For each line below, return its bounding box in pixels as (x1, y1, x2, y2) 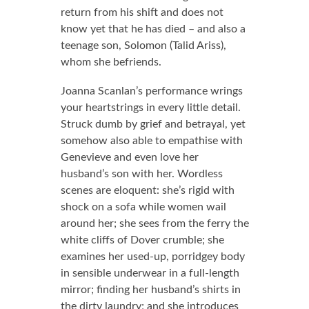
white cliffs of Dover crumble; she (60, 235, 224, 246)
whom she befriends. (60, 57, 161, 68)
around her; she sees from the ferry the (60, 218, 249, 229)
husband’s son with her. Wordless (60, 168, 223, 179)
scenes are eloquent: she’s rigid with (60, 185, 235, 196)
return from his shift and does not (60, 7, 223, 18)
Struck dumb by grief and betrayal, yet (60, 119, 246, 130)
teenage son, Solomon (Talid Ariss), (60, 40, 226, 51)
